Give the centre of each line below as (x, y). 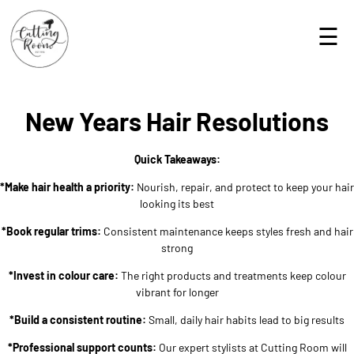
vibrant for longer (177, 292)
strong (177, 248)
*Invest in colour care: (63, 275)
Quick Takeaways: (177, 159)
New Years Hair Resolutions (177, 121)
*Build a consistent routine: (78, 320)
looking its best (177, 203)
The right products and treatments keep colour (232, 275)
